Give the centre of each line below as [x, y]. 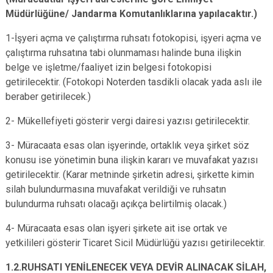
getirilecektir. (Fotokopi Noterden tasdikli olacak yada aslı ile [134, 82]
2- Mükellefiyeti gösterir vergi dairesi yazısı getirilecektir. [128, 121]
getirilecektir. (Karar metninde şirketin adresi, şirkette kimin [130, 175]
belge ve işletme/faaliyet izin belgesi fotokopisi [108, 67]
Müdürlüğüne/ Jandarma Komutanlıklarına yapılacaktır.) [131, 14]
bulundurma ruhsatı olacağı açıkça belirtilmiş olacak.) [116, 204]
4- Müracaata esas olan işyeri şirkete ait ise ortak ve [116, 228]
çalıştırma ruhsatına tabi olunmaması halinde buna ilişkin [123, 53]
